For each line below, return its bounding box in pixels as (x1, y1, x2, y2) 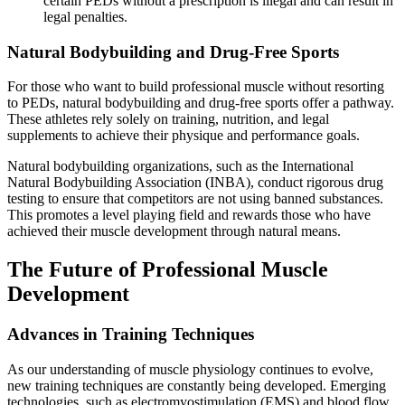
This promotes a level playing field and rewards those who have (7, 207, 371, 223)
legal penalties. (43, 8, 127, 24)
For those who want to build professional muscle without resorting (7, 79, 384, 95)
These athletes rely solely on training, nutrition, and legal (7, 111, 329, 127)
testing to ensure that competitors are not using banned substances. (7, 191, 383, 207)
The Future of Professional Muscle (7, 258, 328, 282)
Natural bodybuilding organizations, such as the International (7, 158, 353, 174)
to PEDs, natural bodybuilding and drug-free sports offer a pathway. (7, 95, 394, 111)
